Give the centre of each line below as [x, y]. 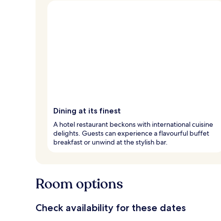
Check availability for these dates [111, 207]
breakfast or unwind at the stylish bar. [110, 142]
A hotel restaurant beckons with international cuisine [133, 124]
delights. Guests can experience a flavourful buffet [131, 133]
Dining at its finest [87, 110]
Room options [79, 184]
